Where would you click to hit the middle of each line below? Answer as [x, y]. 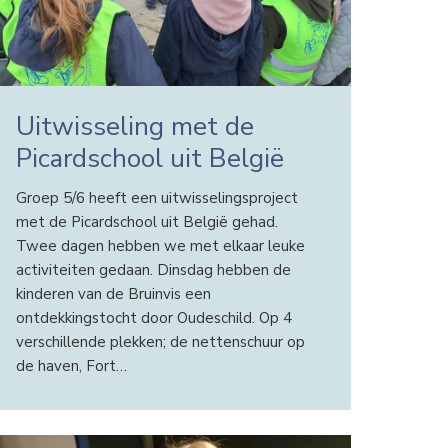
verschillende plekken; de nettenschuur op [160, 341]
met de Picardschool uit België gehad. [148, 221]
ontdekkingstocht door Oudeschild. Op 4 [153, 317]
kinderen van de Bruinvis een [113, 293]
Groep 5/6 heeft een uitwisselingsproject [156, 197]
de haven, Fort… [71, 365]
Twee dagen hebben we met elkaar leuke [160, 245]
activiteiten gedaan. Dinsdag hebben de [153, 269]
